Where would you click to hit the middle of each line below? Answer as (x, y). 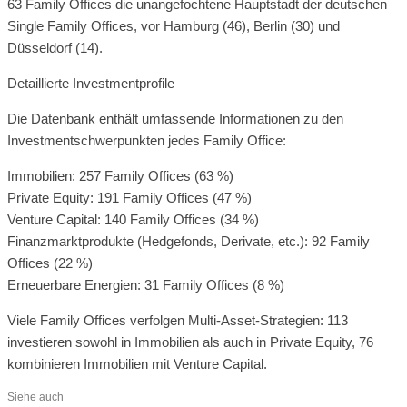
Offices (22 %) (50, 263)
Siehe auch (35, 397)
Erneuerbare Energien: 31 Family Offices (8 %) (146, 284)
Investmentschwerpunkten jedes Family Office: (147, 140)
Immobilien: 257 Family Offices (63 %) (120, 175)
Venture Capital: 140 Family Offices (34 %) (133, 219)
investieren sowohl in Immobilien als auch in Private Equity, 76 (190, 342)
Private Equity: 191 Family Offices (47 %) (129, 197)
